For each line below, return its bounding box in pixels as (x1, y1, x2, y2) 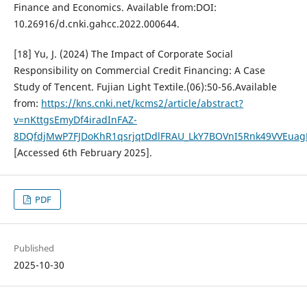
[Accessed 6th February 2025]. (13, 146, 152, 160)
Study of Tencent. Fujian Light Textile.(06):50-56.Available (13, 80, 277, 94)
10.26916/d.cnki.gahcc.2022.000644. (13, 17, 180, 31)
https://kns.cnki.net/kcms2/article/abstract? (40, 97, 243, 110)
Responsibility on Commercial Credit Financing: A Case (13, 64, 265, 77)
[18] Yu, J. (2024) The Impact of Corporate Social (13, 47, 233, 61)
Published (13, 242, 54, 255)
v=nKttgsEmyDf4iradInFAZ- (13, 113, 137, 127)
